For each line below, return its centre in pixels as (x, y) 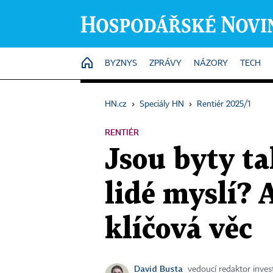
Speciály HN (162, 104)
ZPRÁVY (165, 63)
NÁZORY (211, 63)
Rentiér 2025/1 (224, 104)
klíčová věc (179, 230)
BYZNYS (121, 63)
